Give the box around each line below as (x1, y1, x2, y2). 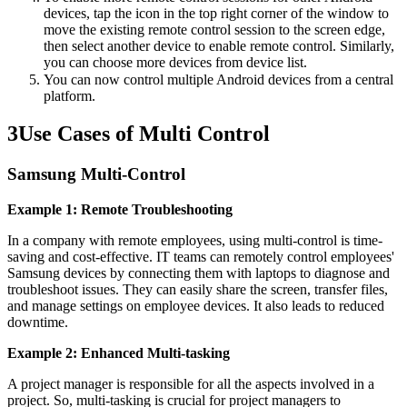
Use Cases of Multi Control (18, 122, 270, 146)
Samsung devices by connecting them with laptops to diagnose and (7, 265, 390, 282)
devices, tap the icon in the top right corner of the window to (44, 5, 389, 21)
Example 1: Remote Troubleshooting (7, 202, 233, 218)
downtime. (7, 314, 68, 331)
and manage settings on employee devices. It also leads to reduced (7, 298, 384, 314)
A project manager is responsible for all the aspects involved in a (7, 376, 374, 392)
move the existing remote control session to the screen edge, (44, 21, 385, 37)
